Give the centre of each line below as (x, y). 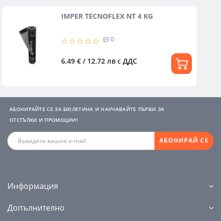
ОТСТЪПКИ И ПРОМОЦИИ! (44, 120)
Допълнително (36, 207)
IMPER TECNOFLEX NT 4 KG (107, 16)
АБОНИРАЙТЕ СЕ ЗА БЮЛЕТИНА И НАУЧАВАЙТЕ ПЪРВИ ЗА (87, 109)
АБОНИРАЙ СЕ (184, 141)
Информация (33, 186)
